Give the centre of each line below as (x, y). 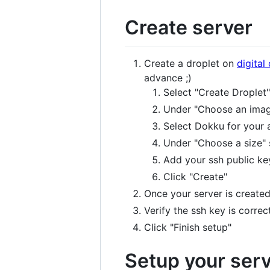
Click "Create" (195, 176)
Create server (189, 27)
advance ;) (168, 77)
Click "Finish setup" (188, 227)
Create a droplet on (190, 63)
